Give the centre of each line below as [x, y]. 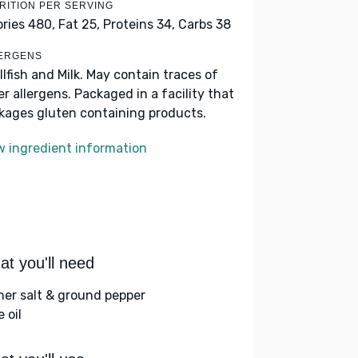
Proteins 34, [139, 24]
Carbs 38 [205, 24]
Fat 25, [79, 24]
